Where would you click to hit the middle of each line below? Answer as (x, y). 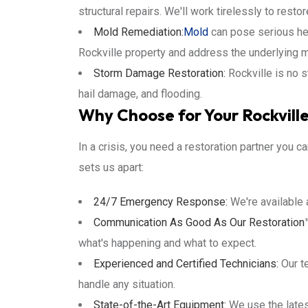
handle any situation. (127, 284)
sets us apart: (111, 167)
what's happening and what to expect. (167, 243)
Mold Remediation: (139, 32)
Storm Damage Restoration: (159, 73)
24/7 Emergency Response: (161, 202)
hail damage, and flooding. (140, 94)
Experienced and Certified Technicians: (186, 264)
